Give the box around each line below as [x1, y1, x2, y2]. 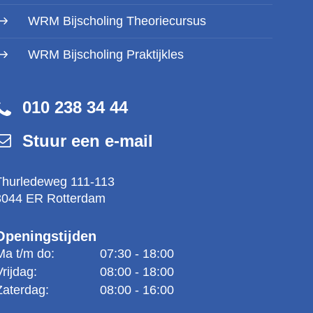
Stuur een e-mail [22, 131, 153, 150]
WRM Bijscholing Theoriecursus [28, 14, 206, 28]
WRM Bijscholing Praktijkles [28, 48, 184, 61]
